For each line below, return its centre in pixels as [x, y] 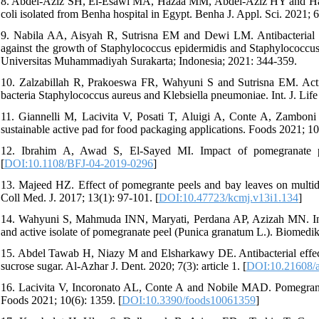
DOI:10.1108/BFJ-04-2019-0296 [79, 163]
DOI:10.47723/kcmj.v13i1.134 [229, 197]
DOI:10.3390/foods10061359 [189, 300]
